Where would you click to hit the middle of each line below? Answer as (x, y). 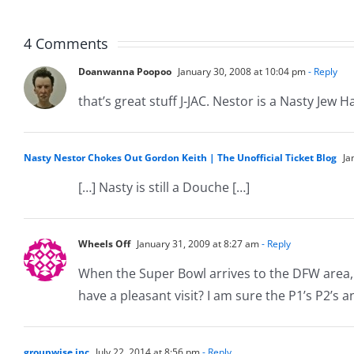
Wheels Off (104, 243)
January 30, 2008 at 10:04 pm (241, 71)
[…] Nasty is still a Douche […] (164, 187)
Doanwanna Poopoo (125, 71)
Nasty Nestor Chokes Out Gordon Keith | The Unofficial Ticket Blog (180, 157)
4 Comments (66, 43)
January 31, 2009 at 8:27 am (197, 243)
